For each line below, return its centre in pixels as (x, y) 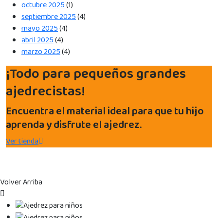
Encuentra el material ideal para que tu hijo (105, 111)
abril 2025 (37, 40)
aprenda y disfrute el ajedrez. (74, 125)
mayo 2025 (40, 28)
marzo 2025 (41, 52)
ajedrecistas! (45, 91)
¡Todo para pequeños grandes (96, 74)
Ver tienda (22, 141)
